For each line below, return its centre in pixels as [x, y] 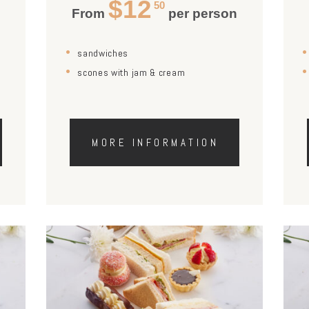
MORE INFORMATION [156, 142]
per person [201, 13]
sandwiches [103, 53]
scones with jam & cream [131, 73]
